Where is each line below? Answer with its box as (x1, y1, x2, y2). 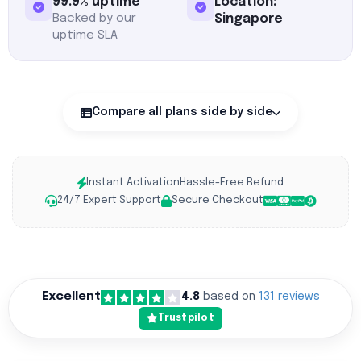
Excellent (41, 290, 101, 303)
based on (199, 291, 259, 302)
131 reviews (258, 291, 320, 302)
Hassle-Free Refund (180, 177, 284, 188)
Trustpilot (158, 313, 214, 323)
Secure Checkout (171, 195, 263, 205)
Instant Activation (86, 177, 180, 188)
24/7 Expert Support (56, 195, 161, 205)
